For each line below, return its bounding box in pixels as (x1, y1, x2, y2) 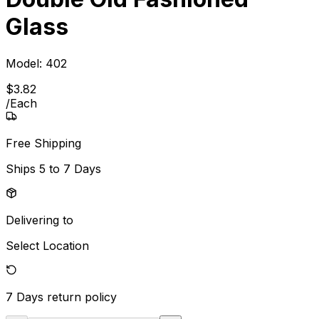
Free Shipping (6, 135, 81, 150)
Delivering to (6, 212, 73, 227)
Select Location (6, 238, 89, 253)
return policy (47, 289, 117, 304)
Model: (6, 56, 46, 70)
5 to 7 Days (39, 161, 101, 176)
